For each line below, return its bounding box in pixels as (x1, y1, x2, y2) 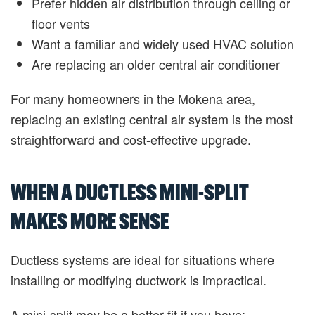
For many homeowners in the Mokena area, (11, 89, 255, 108)
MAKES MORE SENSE (11, 207, 169, 235)
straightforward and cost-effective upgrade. (11, 130, 251, 148)
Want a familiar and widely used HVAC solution (32, 34, 294, 53)
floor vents (32, 14, 90, 32)
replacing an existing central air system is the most (11, 110, 293, 128)
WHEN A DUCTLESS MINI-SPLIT (11, 179, 249, 206)
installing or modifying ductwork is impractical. (11, 271, 266, 289)
